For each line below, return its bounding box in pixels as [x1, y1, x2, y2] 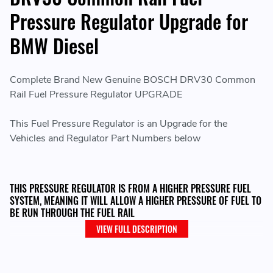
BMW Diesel [10, 31, 99, 60]
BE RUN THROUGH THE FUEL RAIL [10, 205, 135, 221]
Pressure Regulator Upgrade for [10, 7, 248, 36]
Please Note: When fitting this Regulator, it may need [10, 241, 237, 255]
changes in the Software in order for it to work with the [10, 256, 244, 270]
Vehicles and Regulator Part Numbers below [10, 132, 200, 146]
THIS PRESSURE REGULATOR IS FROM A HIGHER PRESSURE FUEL [10, 181, 251, 196]
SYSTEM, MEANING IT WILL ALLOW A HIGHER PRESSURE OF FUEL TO [10, 193, 261, 208]
